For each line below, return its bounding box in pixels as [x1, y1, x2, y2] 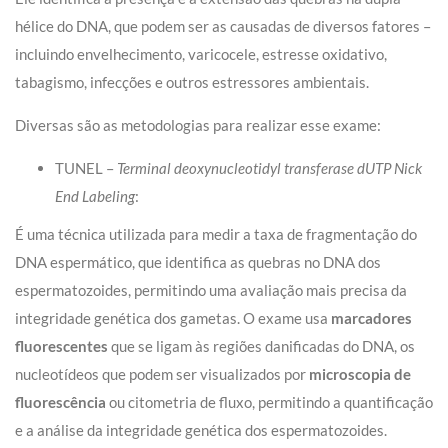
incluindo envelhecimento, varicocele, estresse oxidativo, [15, 45, 387, 64]
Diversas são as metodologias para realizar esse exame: [15, 116, 381, 135]
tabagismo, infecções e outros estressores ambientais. [15, 73, 369, 92]
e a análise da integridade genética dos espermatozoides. [15, 421, 387, 440]
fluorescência [15, 393, 106, 412]
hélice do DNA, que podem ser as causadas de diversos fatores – [15, 17, 431, 36]
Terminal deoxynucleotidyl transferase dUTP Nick [117, 159, 422, 178]
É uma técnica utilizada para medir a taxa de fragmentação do [15, 225, 417, 244]
